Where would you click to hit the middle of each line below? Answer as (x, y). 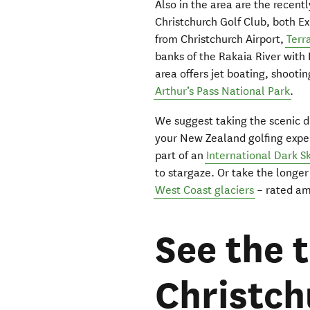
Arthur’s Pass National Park (223, 91)
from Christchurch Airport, (221, 39)
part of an (181, 155)
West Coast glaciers (205, 190)
